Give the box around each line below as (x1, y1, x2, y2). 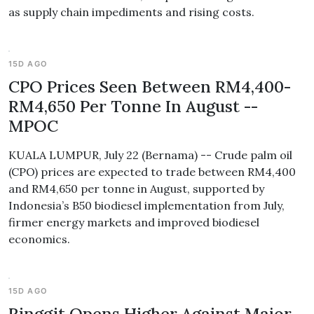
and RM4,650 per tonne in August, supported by (8, 182, 264, 196)
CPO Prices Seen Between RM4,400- (8, 76, 291, 97)
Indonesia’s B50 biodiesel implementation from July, (8, 198, 285, 212)
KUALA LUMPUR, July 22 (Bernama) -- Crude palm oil (8, 148, 292, 162)
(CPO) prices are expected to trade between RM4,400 (8, 165, 296, 179)
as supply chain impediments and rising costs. (8, 5, 254, 19)
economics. (8, 232, 70, 246)
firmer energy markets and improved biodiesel (8, 215, 259, 229)
